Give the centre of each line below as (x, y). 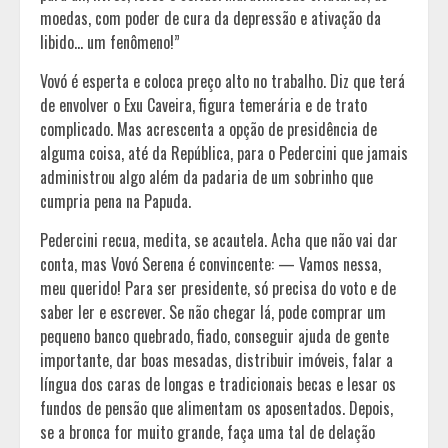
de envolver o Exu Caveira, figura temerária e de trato (203, 105)
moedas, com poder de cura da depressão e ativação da (210, 18)
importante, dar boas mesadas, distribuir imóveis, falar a (216, 360)
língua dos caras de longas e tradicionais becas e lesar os (218, 384)
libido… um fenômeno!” (110, 42)
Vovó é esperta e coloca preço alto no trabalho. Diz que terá (222, 81)
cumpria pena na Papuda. (115, 201)
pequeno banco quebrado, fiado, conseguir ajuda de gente (214, 336)
